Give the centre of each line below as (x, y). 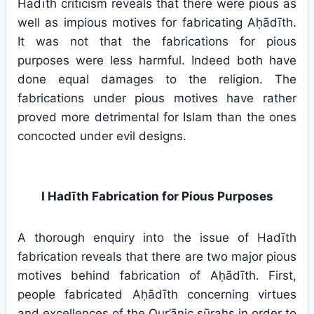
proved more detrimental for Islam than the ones (157, 117)
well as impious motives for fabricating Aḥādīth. (157, 22)
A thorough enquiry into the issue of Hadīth (157, 238)
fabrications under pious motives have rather (157, 98)
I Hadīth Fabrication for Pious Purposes (157, 196)
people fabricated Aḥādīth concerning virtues (157, 294)
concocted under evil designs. (102, 136)
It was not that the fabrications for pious (157, 41)
